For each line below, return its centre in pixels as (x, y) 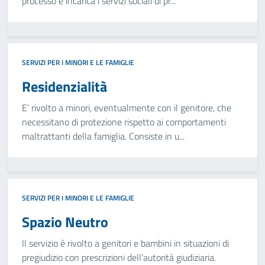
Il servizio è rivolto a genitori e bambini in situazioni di (125, 243)
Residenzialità (64, 86)
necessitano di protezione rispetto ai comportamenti (124, 122)
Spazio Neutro (65, 222)
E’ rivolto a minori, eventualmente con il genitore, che (127, 108)
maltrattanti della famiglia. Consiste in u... (103, 136)
